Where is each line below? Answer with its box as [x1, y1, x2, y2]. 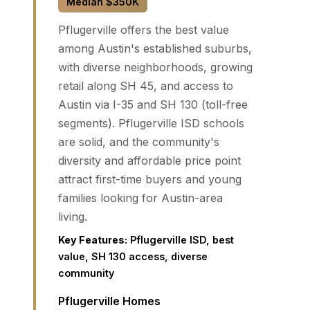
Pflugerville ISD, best [127, 233, 234, 246]
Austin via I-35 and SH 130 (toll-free [58, 97, 248, 111]
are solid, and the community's [58, 134, 219, 149]
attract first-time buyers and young [58, 172, 241, 186]
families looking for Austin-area [58, 190, 223, 205]
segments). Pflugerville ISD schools [58, 116, 244, 130]
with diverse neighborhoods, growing [58, 60, 253, 74]
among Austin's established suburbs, [58, 41, 252, 55]
